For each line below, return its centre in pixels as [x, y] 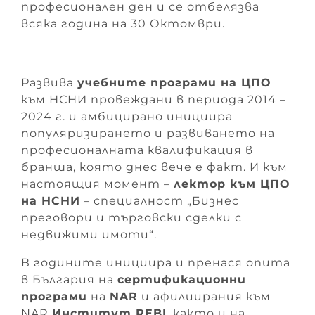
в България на [69, 279]
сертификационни [182, 279]
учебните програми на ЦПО [174, 82]
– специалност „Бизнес [160, 200]
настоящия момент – [97, 184]
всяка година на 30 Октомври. [123, 23]
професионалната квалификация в [137, 150]
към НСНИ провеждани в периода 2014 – [154, 99]
